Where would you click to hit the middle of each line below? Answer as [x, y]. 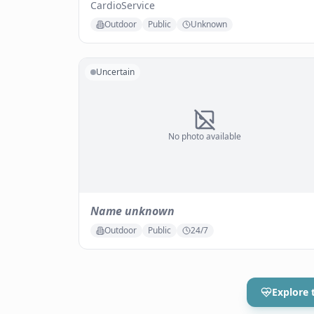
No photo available [205, 136]
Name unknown [132, 211]
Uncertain [115, 72]
